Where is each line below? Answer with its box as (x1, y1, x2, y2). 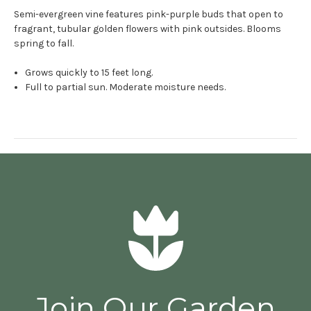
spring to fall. (14, 37, 76, 49)
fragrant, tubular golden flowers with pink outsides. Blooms (14, 22, 281, 35)
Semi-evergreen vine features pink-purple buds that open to (14, 8, 283, 20)
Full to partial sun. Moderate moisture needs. (25, 81, 226, 93)
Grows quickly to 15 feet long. (25, 66, 155, 78)
